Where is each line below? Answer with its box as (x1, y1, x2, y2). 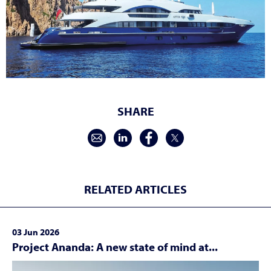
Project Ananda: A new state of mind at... (12, 240, 218, 255)
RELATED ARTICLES (84, 181, 187, 197)
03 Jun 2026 (12, 226, 59, 238)
